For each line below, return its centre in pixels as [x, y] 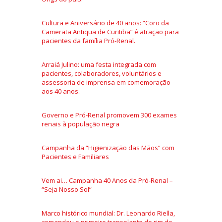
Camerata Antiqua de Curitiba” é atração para [110, 32]
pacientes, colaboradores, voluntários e [102, 73]
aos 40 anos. [61, 91]
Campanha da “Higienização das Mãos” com [108, 148]
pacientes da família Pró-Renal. [88, 41]
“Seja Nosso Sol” [67, 189]
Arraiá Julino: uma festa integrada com [99, 64]
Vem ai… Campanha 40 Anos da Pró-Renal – [107, 180]
